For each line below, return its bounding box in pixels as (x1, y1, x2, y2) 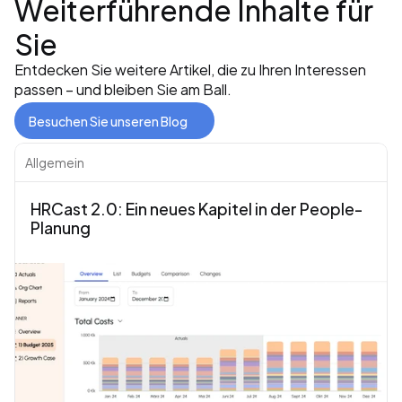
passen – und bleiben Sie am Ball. (14, 76, 232, 101)
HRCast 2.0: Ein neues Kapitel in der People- (31, 195, 363, 222)
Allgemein (25, 152, 84, 173)
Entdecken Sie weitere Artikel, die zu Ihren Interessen (14, 57, 366, 82)
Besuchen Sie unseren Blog (29, 109, 188, 131)
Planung (31, 214, 91, 240)
